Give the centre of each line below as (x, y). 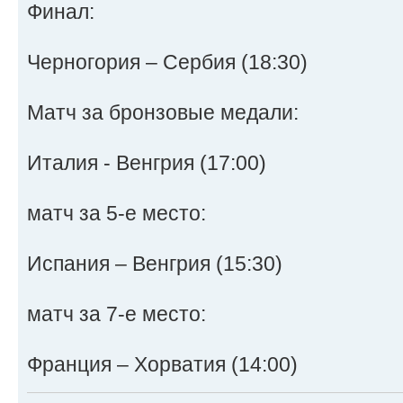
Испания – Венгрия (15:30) (155, 263)
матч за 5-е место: (116, 213)
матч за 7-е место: (116, 313)
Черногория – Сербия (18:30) (167, 62)
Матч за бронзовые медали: (163, 112)
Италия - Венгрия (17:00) (147, 162)
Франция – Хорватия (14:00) (162, 364)
